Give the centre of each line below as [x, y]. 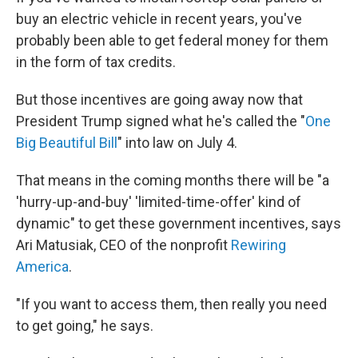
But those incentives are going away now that [159, 99]
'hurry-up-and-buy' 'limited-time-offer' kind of [159, 202]
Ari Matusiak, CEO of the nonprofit [123, 245]
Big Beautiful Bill [67, 143]
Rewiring [259, 245]
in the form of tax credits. [96, 62]
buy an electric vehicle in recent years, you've [159, 19]
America [42, 267]
